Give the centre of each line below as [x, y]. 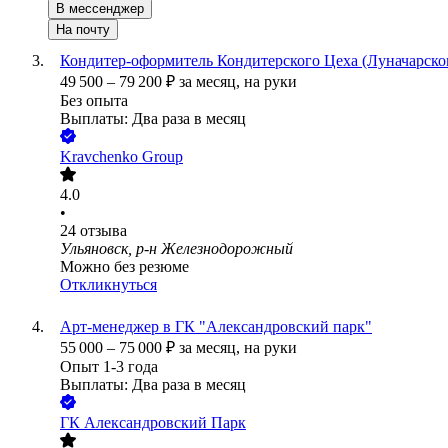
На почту [83, 30]
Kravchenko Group [121, 157]
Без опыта [94, 101]
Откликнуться [108, 285]
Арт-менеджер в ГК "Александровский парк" [216, 327]
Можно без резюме [124, 267]
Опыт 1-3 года [109, 367]
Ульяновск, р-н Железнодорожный [176, 249]
